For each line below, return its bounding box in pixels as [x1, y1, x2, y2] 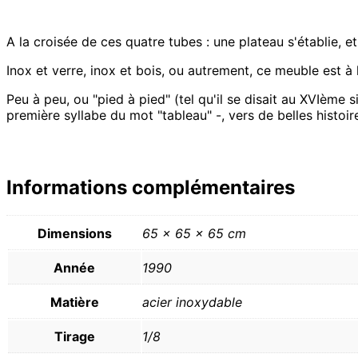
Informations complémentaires [6, 175, 295, 199]
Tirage [54, 328, 95, 344]
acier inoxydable [142, 293, 242, 310]
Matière [50, 293, 99, 310]
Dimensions [37, 225, 112, 241]
